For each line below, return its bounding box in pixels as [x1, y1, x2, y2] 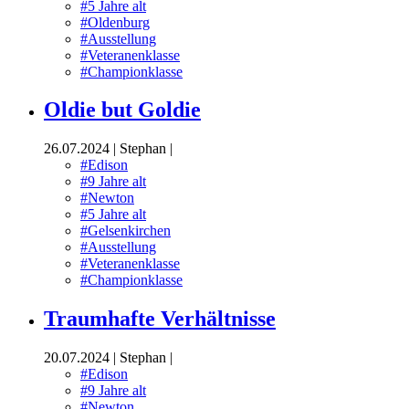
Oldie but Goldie [44, 98, 201, 122]
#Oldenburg [80, 14, 150, 30]
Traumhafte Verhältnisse [44, 307, 276, 331]
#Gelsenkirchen [80, 223, 171, 239]
